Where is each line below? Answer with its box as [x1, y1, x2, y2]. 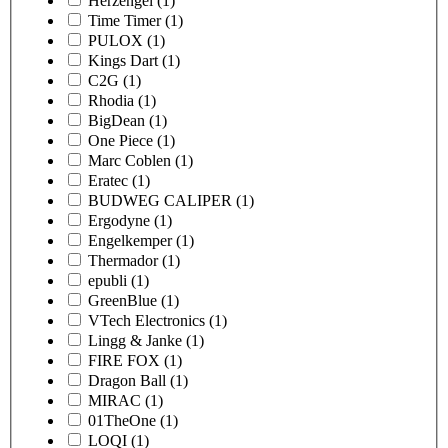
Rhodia [88, 91, 134, 109]
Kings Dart [88, 51, 158, 69]
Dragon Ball [88, 371, 166, 389]
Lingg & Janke [88, 331, 182, 349]
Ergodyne [88, 211, 150, 229]
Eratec [88, 171, 128, 189]
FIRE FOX [88, 351, 160, 369]
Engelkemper [88, 231, 172, 249]
